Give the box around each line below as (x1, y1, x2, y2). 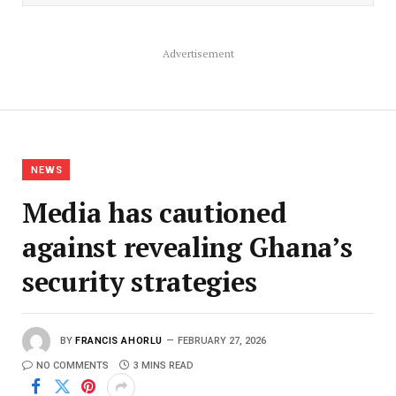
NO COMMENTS (36, 359, 109, 371)
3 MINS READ (133, 359, 194, 371)
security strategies (22, 263, 257, 300)
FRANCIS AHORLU (75, 334, 163, 346)
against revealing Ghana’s (22, 228, 353, 265)
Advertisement (162, 46, 234, 60)
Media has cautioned (22, 194, 287, 231)
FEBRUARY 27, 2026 (177, 334, 266, 346)
